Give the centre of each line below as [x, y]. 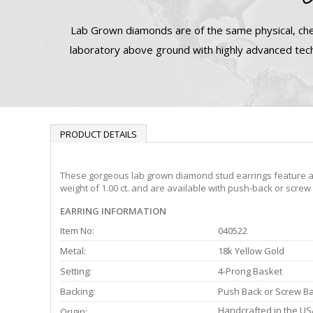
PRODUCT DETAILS [99, 134]
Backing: [78, 292]
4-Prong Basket [250, 271]
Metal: [73, 251]
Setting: [76, 271]
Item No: [77, 231]
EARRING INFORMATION [113, 211]
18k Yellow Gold [251, 251]
